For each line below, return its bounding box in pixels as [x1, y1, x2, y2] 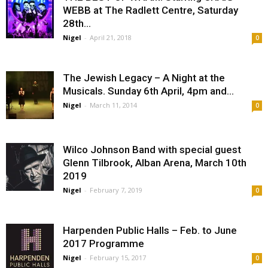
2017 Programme [63, 237, 144, 249]
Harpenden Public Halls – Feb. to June [63, 224, 237, 236]
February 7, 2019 [90, 185, 142, 194]
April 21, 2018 [90, 33, 132, 42]
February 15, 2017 [90, 253, 146, 262]
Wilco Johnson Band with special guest [63, 144, 241, 156]
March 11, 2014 [90, 100, 137, 109]
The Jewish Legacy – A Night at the [63, 72, 225, 84]
